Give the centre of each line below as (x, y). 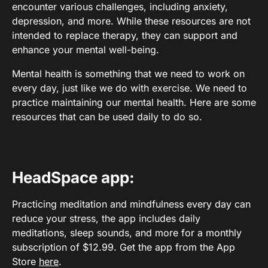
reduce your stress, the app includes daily (106, 219)
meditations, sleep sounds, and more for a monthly (127, 233)
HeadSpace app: (73, 178)
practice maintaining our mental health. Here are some (134, 103)
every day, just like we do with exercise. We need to (130, 88)
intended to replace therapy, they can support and (125, 36)
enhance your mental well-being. (86, 50)
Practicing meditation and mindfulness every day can (131, 204)
